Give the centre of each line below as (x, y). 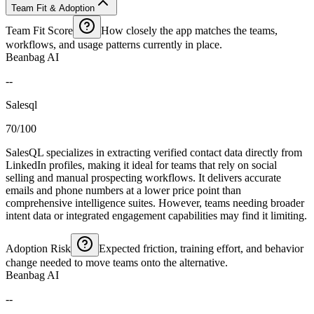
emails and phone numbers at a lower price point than (123, 190)
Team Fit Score (39, 30)
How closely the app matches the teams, (189, 30)
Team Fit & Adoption (53, 8)
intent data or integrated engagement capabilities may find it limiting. (156, 215)
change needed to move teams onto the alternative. (117, 262)
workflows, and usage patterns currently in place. (114, 44)
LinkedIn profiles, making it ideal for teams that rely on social (141, 165)
